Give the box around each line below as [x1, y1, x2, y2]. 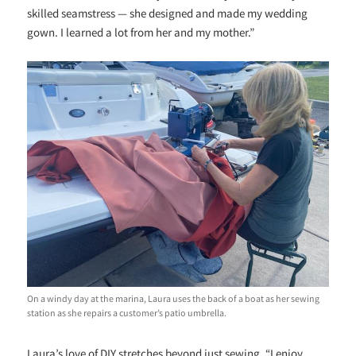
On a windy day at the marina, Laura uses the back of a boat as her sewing [27, 292, 320, 304]
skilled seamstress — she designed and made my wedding [27, 5, 308, 21]
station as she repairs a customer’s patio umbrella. [27, 306, 227, 319]
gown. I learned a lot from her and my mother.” [27, 24, 255, 40]
